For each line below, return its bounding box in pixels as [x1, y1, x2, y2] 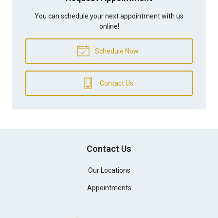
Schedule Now [93, 47, 139, 55]
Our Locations [88, 166, 130, 174]
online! [99, 22, 119, 30]
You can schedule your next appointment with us [35, 12, 183, 20]
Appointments [87, 183, 131, 192]
